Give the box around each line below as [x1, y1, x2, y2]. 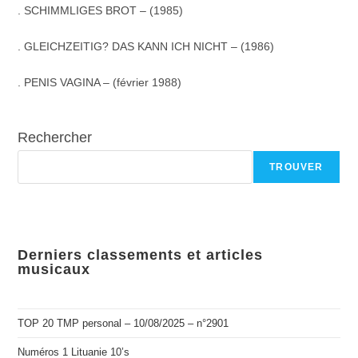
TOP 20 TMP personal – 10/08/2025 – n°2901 [18, 317, 229, 329]
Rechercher [18, 129, 93, 145]
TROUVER [269, 161, 324, 173]
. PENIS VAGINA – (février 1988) [18, 76, 182, 89]
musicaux [18, 261, 91, 277]
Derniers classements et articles [18, 247, 264, 263]
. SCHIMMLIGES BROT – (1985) [18, 4, 184, 17]
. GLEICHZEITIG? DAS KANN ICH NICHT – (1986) [18, 40, 275, 53]
